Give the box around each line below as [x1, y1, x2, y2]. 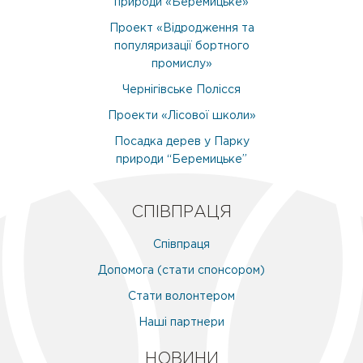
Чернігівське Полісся [122, 84, 241, 95]
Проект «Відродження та [109, 23, 254, 33]
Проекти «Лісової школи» [107, 110, 256, 121]
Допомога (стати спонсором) [98, 265, 265, 275]
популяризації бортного [113, 41, 250, 51]
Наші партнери [139, 317, 224, 327]
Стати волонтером [128, 291, 235, 301]
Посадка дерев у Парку [113, 136, 250, 147]
